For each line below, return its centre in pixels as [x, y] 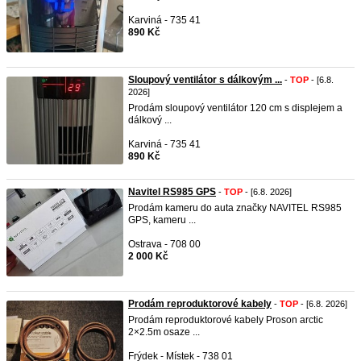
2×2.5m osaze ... [164, 332]
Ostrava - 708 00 [164, 244]
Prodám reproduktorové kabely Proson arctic [226, 320]
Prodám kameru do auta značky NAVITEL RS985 [235, 208]
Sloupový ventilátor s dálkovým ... [205, 80]
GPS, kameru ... [162, 220]
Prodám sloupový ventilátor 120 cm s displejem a [235, 108]
